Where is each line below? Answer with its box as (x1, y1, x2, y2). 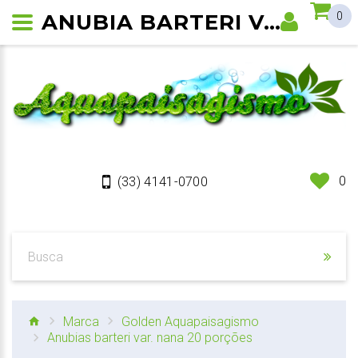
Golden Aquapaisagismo (121, 313, 259, 329)
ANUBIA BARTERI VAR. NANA (264, 10, 280, 35)
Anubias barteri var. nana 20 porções (47, 330, 253, 346)
